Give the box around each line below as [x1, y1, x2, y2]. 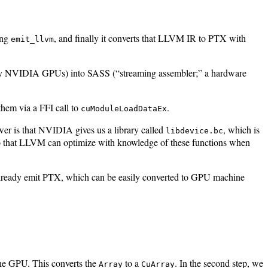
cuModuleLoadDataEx [81, 104, 167, 114]
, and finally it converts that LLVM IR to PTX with [54, 32, 246, 45]
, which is [223, 123, 260, 136]
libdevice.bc [166, 126, 223, 136]
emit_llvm [11, 35, 54, 44]
